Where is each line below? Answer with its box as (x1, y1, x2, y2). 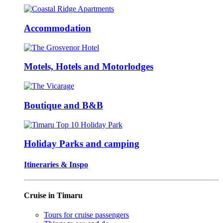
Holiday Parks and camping (24, 138, 139, 149)
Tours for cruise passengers (44, 211, 129, 220)
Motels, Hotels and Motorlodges (24, 61, 153, 72)
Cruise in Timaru (24, 191, 83, 200)
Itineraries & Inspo (24, 160, 88, 169)
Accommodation (24, 23, 91, 34)
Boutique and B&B (24, 100, 103, 111)
